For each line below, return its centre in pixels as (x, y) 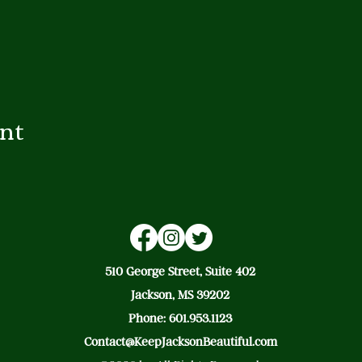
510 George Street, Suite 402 (180, 271)
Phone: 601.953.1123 (180, 318)
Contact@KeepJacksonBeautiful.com (180, 341)
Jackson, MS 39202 (180, 294)
